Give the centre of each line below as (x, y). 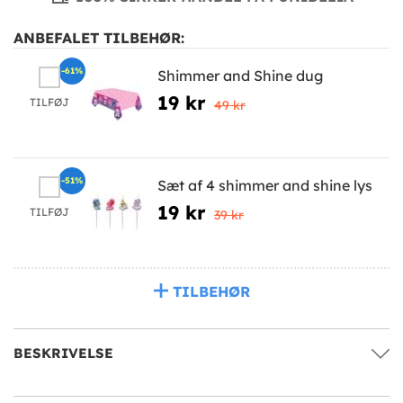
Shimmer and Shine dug (240, 75)
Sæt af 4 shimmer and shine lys (265, 185)
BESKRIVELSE (63, 353)
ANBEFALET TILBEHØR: (99, 37)
